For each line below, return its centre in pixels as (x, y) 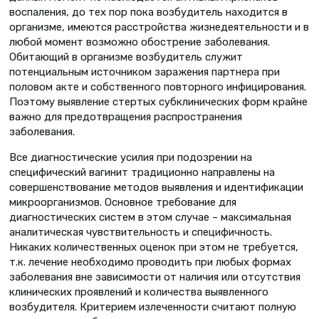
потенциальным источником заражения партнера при (145, 72)
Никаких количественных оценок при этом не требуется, (154, 247)
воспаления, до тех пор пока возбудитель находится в (148, 12)
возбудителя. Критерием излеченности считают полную (153, 307)
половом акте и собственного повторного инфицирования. (158, 87)
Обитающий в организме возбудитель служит (126, 57)
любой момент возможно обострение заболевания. (140, 42)
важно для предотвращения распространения (126, 117)
